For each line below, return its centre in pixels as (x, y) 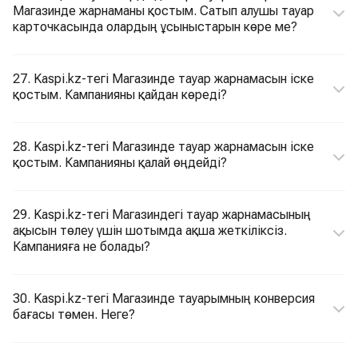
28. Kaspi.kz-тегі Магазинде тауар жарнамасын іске (163, 147)
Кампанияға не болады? (82, 247)
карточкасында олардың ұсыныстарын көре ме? (155, 27)
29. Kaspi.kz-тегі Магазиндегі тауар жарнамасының (162, 215)
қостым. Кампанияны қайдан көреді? (120, 95)
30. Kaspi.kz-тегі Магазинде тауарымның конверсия (164, 298)
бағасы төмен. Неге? (74, 314)
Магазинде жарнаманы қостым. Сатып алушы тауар (163, 11)
